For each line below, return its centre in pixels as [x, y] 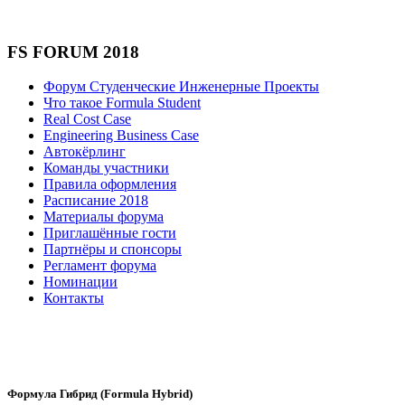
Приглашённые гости [110, 233]
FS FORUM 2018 [73, 52]
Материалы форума [104, 217]
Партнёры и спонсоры [113, 250]
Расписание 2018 [96, 201]
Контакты [74, 298]
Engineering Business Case [121, 136]
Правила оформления [110, 184]
